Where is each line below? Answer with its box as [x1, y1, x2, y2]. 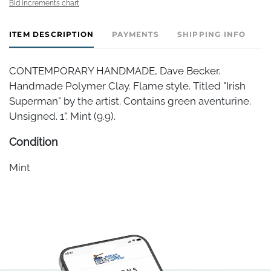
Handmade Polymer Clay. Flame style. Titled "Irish [9, 79, 246, 92]
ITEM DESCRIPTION [9, 29, 94, 39]
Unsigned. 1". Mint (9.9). [9, 109, 116, 122]
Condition [9, 135, 58, 148]
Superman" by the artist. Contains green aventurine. [9, 94, 251, 107]
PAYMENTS [112, 29, 159, 39]
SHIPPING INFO [177, 29, 246, 39]
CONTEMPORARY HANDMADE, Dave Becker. [9, 64, 220, 77]
